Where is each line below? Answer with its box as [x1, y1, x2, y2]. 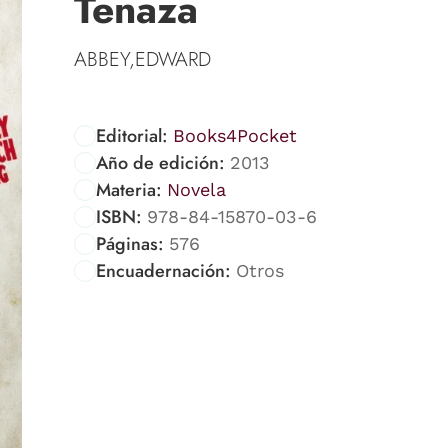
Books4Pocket [172, 124, 297, 146]
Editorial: [96, 122, 168, 149]
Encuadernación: [96, 257, 231, 284]
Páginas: [96, 230, 164, 257]
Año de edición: [96, 149, 225, 176]
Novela [166, 178, 226, 200]
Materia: [96, 176, 162, 203]
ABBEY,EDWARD [74, 44, 211, 74]
